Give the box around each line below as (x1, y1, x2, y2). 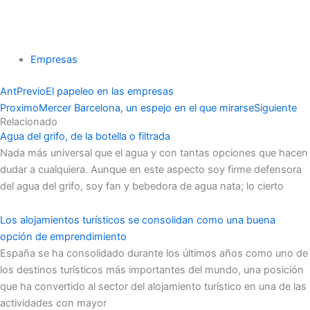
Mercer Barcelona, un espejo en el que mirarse (39, 101, 254, 114)
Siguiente (254, 101, 297, 114)
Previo (17, 84, 46, 98)
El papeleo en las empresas (46, 84, 174, 98)
